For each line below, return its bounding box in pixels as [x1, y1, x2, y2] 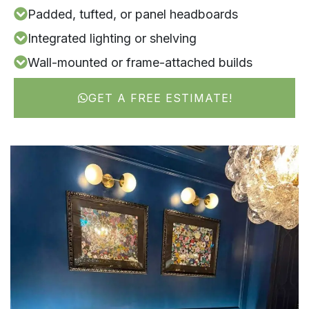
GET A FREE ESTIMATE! [88, 90, 232, 105]
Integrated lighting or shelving [28, 30, 197, 46]
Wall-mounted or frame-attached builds [28, 54, 252, 70]
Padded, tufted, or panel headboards [28, 6, 238, 21]
